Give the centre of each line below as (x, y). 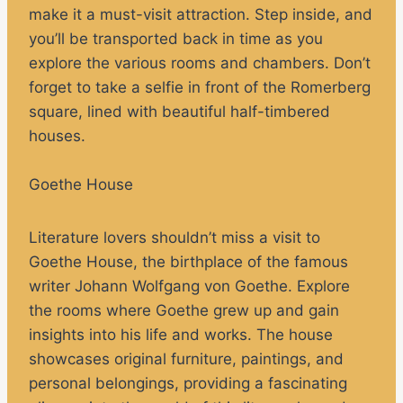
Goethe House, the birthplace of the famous (188, 262)
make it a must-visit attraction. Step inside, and (201, 15)
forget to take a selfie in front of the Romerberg (200, 88)
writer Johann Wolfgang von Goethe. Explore (189, 287)
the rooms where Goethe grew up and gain (184, 311)
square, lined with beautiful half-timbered (179, 112)
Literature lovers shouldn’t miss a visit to (175, 238)
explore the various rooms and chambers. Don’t (200, 63)
